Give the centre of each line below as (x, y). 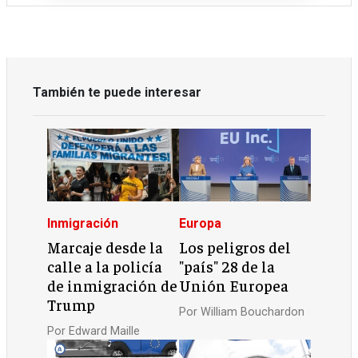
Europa (200, 223)
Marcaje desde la (105, 247)
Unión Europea (234, 286)
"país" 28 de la (227, 267)
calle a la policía (105, 267)
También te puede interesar (117, 93)
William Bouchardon (253, 312)
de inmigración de (113, 286)
